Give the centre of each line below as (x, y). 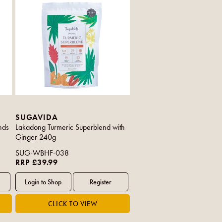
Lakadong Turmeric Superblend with (70, 127)
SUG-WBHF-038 (42, 153)
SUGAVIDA (37, 117)
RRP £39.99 (37, 163)
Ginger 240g (36, 137)
